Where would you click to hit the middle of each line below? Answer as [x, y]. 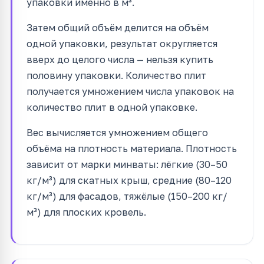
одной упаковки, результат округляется [122, 43]
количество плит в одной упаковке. [112, 107]
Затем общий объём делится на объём [118, 27]
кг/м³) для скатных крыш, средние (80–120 [129, 180]
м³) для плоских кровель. [86, 212]
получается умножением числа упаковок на [130, 91]
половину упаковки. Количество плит [116, 75]
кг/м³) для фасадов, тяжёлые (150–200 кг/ [127, 196]
